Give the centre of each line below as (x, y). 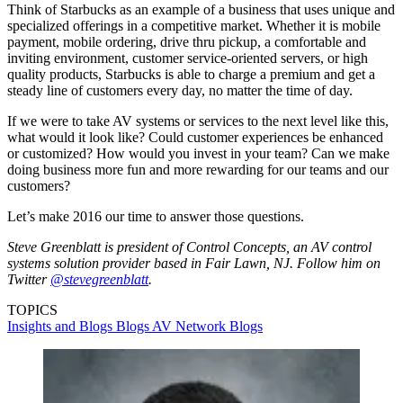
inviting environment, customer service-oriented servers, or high (188, 58)
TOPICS (32, 309)
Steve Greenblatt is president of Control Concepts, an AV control (189, 246)
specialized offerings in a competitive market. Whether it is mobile (194, 25)
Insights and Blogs (62, 326)
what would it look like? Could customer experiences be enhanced (195, 137)
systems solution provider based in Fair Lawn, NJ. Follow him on (194, 263)
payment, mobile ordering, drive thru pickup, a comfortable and (187, 41)
